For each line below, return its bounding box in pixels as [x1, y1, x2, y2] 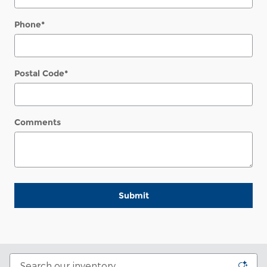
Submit [118, 190, 149, 201]
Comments [14, 117, 61, 128]
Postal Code [14, 68, 64, 79]
